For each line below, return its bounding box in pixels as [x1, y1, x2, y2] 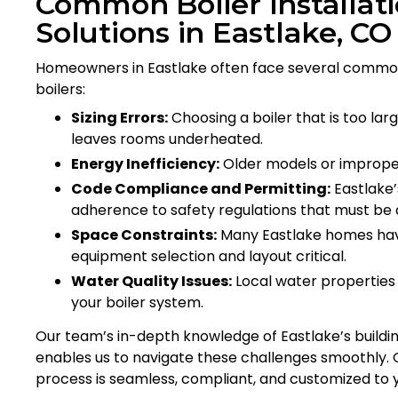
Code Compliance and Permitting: [71, 178, 330, 199]
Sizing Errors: [71, 107, 168, 128]
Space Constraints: [71, 224, 217, 245]
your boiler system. [71, 291, 203, 313]
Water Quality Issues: [71, 270, 232, 291]
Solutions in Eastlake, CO [36, 14, 393, 50]
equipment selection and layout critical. [71, 245, 346, 267]
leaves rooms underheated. [71, 128, 263, 149]
